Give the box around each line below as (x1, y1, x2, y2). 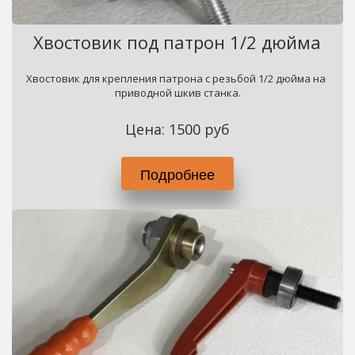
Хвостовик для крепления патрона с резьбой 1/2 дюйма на (26, 71, 326, 86)
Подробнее (140, 163, 215, 184)
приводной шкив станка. (114, 86, 241, 100)
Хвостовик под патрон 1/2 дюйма (33, 30, 322, 54)
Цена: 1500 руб (124, 120, 230, 139)
